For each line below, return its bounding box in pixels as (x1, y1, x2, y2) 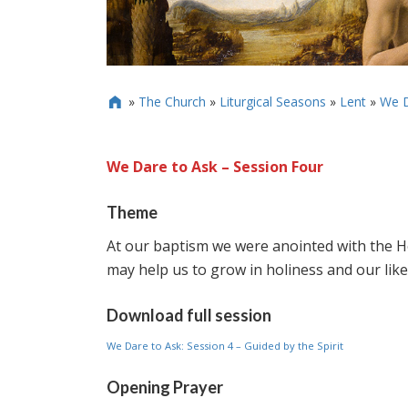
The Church (138, 92, 206, 110)
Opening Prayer (107, 376, 223, 397)
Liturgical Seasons (219, 92, 326, 110)
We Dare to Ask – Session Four (107, 156, 323, 177)
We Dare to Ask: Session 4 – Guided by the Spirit (107, 338, 343, 352)
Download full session (107, 304, 271, 325)
